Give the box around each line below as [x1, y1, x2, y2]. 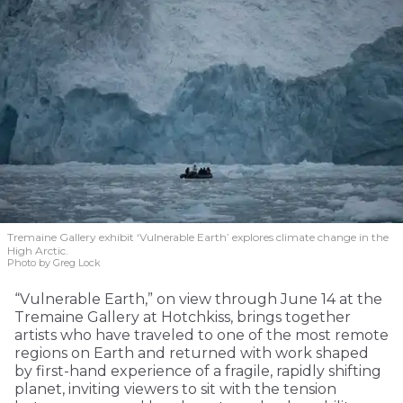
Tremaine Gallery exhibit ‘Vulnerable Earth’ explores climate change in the [7, 229, 389, 244]
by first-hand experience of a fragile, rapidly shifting [14, 362, 381, 380]
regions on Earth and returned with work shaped [14, 344, 369, 362]
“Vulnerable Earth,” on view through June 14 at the [14, 290, 382, 308]
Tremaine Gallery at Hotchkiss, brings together [14, 308, 351, 326]
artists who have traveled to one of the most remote [14, 326, 389, 344]
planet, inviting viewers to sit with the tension [14, 380, 336, 398]
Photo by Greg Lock [7, 255, 101, 269]
